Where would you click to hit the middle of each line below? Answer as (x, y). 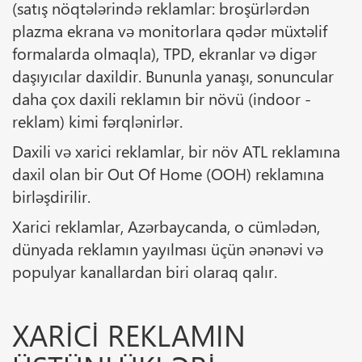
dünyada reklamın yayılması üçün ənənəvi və (168, 248)
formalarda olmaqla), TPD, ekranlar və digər (164, 52)
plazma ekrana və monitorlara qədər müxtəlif (170, 29)
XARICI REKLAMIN (129, 334)
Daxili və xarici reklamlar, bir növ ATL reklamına (176, 150)
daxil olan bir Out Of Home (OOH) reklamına (168, 173)
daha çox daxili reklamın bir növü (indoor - (162, 97)
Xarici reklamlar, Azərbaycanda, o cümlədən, (166, 225)
